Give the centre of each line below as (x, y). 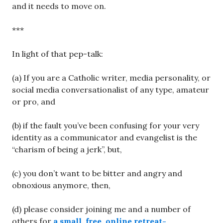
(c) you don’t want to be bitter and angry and (97, 173)
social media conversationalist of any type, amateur (111, 90)
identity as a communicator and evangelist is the (105, 138)
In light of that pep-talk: (57, 54)
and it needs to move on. (59, 6)
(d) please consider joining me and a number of (101, 209)
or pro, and (34, 102)
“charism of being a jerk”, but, (67, 150)
